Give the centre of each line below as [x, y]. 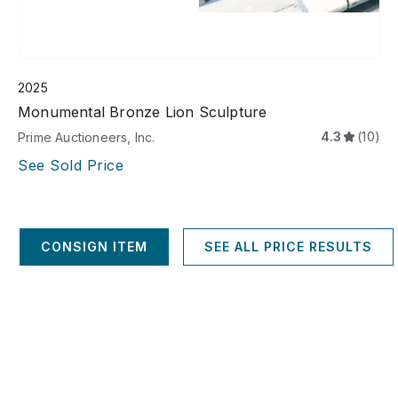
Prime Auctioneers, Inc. [87, 138]
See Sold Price [71, 166]
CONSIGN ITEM [94, 247]
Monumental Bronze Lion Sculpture [143, 112]
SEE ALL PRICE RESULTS [288, 247]
